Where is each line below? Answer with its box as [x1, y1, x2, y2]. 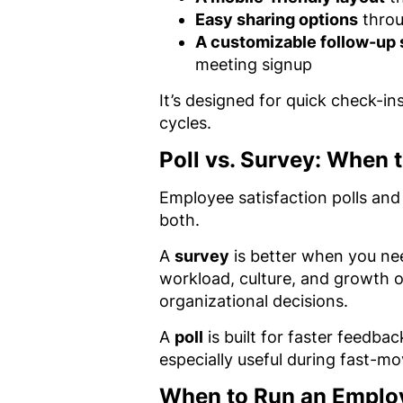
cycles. [159, 112, 211, 132]
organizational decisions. [159, 291, 348, 310]
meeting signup [195, 54, 312, 74]
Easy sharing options [195, 9, 358, 29]
